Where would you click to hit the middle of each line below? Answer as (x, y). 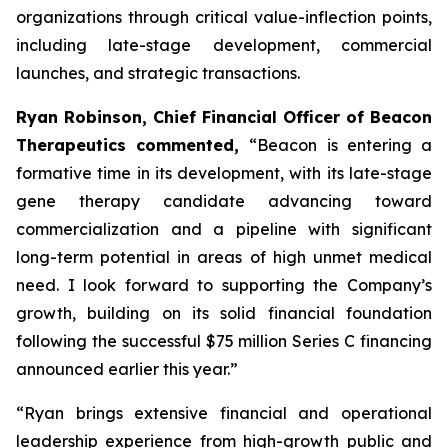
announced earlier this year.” (127, 369)
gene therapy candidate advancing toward (224, 201)
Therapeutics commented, (133, 145)
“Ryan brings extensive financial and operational (224, 413)
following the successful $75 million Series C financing (224, 341)
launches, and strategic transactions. (158, 73)
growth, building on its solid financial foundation (224, 313)
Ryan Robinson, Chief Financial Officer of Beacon (224, 117)
